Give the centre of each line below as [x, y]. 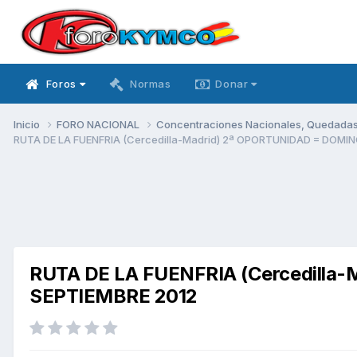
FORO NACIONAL [99, 124]
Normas [150, 84]
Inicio [28, 124]
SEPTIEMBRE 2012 [114, 296]
